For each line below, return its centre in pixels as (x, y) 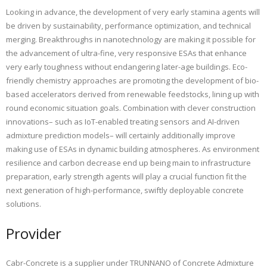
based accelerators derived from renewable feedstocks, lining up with (133, 94)
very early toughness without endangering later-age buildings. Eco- (127, 66)
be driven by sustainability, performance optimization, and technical (128, 25)
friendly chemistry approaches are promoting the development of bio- (132, 80)
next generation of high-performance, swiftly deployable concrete (125, 190)
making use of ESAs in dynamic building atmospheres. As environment (133, 149)
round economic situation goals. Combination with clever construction (131, 108)
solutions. (24, 204)
